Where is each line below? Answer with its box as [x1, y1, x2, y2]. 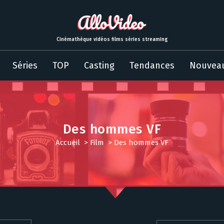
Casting [83, 60, 114, 71]
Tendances [129, 60, 174, 71]
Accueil [55, 137, 80, 147]
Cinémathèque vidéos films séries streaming [56, 36, 168, 42]
